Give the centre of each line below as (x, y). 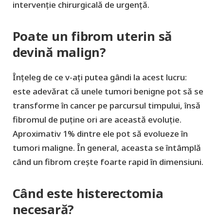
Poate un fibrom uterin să (92, 36)
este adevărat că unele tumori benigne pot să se (108, 91)
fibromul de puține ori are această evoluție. (97, 120)
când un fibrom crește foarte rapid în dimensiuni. (108, 162)
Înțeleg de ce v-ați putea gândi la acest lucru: (100, 77)
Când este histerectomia (88, 193)
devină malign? (59, 52)
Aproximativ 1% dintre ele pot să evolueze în (100, 134)
